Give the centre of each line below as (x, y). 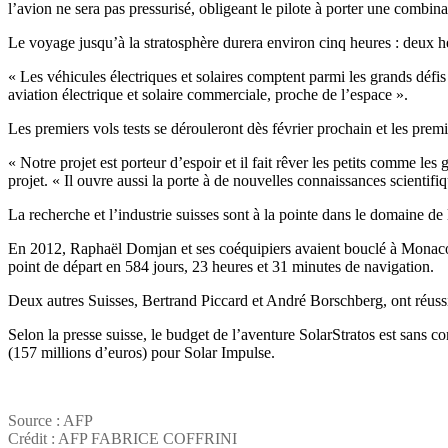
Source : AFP (50, 421)
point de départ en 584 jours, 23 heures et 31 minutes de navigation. (221, 267)
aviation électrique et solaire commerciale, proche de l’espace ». (208, 95)
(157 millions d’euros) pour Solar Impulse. (141, 353)
